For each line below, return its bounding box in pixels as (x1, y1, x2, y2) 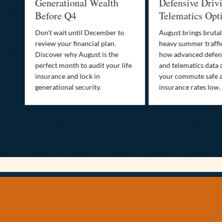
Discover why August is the (21, 50, 105, 59)
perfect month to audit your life (21, 61, 118, 70)
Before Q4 (21, 9, 62, 23)
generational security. (21, 83, 87, 92)
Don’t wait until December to (21, 28, 111, 37)
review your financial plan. (21, 39, 102, 48)
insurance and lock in (21, 72, 86, 81)
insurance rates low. (145, 83, 207, 92)
